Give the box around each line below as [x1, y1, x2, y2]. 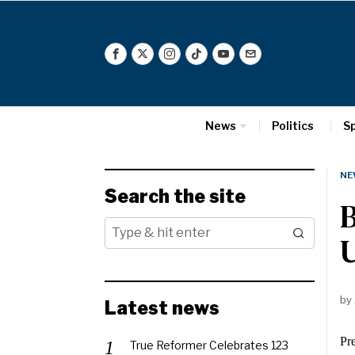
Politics [271, 119, 314, 132]
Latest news [105, 297, 219, 319]
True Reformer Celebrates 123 [130, 338, 288, 352]
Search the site [105, 185, 246, 208]
